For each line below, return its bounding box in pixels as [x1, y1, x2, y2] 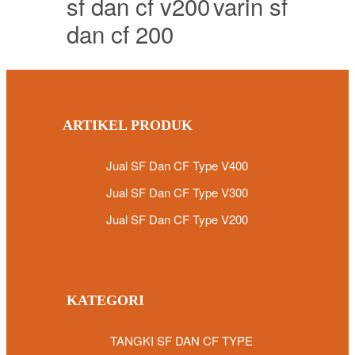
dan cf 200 [67, 17, 174, 50]
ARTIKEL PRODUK [63, 116, 193, 133]
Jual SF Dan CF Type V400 [106, 156, 248, 174]
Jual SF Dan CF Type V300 [106, 183, 248, 200]
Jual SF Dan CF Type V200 [106, 210, 248, 227]
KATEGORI [67, 292, 144, 308]
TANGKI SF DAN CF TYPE [110, 331, 253, 349]
